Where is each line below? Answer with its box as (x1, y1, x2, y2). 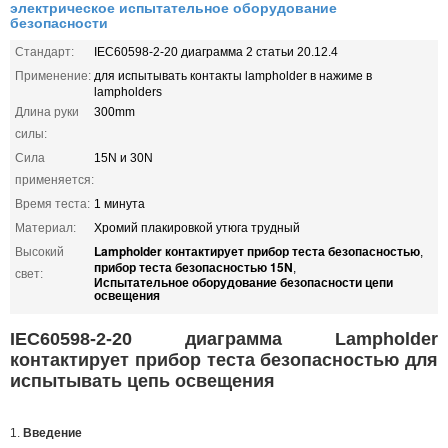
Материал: (15, 220, 76, 235)
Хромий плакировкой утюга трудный (94, 220, 300, 235)
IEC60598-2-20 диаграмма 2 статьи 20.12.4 (94, 44, 338, 59)
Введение (23, 425, 82, 440)
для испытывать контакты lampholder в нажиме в (94, 68, 372, 83)
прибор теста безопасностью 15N (94, 257, 293, 276)
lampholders (94, 84, 162, 99)
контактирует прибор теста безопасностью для (10, 349, 438, 370)
